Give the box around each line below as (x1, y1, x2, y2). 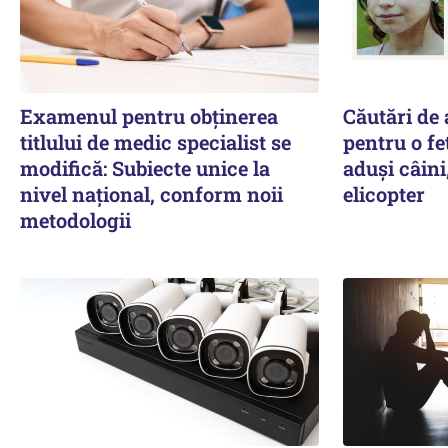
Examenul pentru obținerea (20, 102, 278, 129)
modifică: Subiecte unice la (20, 154, 270, 181)
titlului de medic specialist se (20, 128, 291, 155)
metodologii (20, 206, 131, 233)
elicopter (342, 180, 425, 207)
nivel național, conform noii (20, 180, 283, 207)
